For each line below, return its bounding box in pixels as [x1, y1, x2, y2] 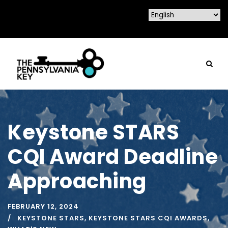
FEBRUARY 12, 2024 [8, 201, 79, 211]
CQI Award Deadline [8, 142, 218, 171]
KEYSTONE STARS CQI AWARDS [89, 213, 208, 223]
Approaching [8, 166, 147, 195]
